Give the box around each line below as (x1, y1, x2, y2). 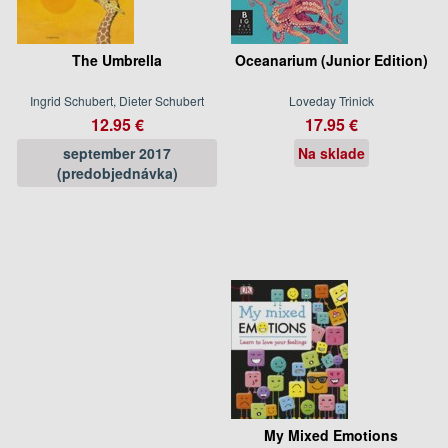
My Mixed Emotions (264, 424, 398, 445)
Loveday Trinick (288, 91, 374, 109)
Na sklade (297, 142, 365, 163)
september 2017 (63, 142, 171, 163)
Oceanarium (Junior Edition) (234, 49, 428, 70)
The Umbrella (72, 49, 162, 70)
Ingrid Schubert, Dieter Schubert (30, 91, 204, 109)
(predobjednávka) (56, 162, 178, 183)
